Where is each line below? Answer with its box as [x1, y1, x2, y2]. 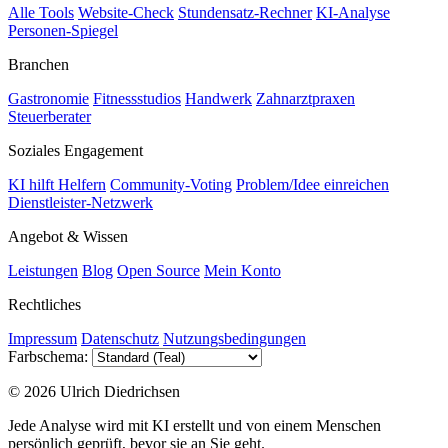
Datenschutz [81, 330, 159, 348]
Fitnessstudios [93, 90, 181, 108]
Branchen [8, 56, 69, 74]
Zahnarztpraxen [256, 90, 355, 108]
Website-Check [78, 4, 174, 22]
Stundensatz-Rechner [178, 4, 312, 22]
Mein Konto [204, 262, 281, 280]
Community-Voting [110, 176, 232, 194]
